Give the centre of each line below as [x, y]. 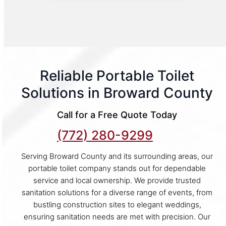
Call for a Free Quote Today [117, 115]
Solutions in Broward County [117, 93]
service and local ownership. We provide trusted [117, 180]
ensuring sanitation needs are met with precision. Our [117, 216]
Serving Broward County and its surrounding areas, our [117, 156]
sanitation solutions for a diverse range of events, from [117, 192]
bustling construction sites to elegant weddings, [117, 204]
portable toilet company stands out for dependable [117, 168]
